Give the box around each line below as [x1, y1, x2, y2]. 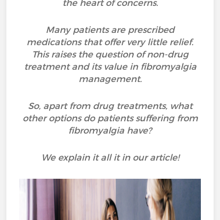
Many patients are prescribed [46, 25, 174, 35]
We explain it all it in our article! [41, 152, 179, 163]
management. [78, 74, 142, 84]
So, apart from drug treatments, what [27, 101, 192, 111]
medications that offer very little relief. [27, 37, 193, 48]
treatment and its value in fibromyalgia [24, 61, 196, 72]
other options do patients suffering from [22, 113, 198, 124]
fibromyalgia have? [68, 125, 152, 136]
